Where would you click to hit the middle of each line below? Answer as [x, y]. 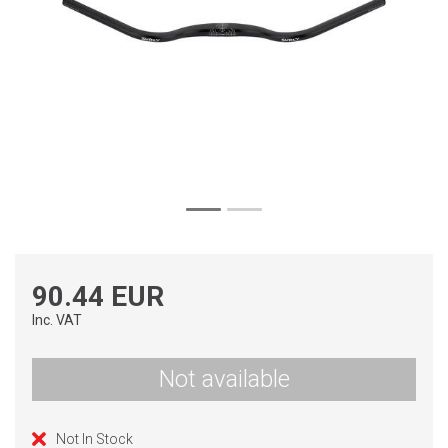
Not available [224, 379]
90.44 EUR [98, 296]
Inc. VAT [57, 320]
